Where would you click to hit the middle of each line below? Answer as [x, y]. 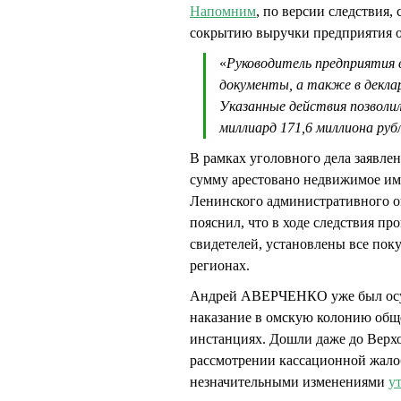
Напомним [223, 12]
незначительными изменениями [289, 382]
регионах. [220, 266]
